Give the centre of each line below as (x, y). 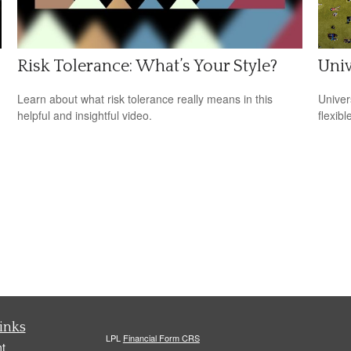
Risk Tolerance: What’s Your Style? (148, 66)
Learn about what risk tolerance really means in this (145, 98)
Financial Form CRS (161, 338)
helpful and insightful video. (85, 115)
